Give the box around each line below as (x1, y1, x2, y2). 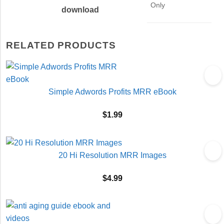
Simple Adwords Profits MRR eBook (48, 87, 176, 96)
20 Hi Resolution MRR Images (58, 151, 166, 160)
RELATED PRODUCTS (6, 40, 116, 51)
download (61, 5, 99, 14)
